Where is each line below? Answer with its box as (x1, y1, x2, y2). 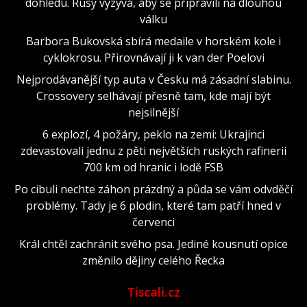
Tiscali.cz (127, 284, 180, 300)
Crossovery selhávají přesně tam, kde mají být (36, 88, 271, 103)
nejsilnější (128, 105, 179, 120)
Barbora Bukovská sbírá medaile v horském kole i (26, 34, 281, 49)
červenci (132, 214, 175, 230)
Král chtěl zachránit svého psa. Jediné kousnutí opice (19, 236, 288, 251)
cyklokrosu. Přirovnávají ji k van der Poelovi (42, 50, 265, 65)
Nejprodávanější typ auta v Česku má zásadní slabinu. (16, 72, 291, 87)
